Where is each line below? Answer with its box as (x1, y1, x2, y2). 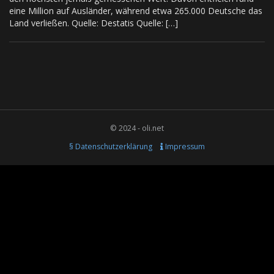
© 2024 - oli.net (110, 123, 164, 133)
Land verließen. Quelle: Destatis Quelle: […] (9, 17, 178, 29)
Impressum (163, 141, 205, 152)
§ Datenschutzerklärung (69, 141, 152, 152)
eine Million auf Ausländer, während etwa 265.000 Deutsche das (9, 5, 262, 17)
